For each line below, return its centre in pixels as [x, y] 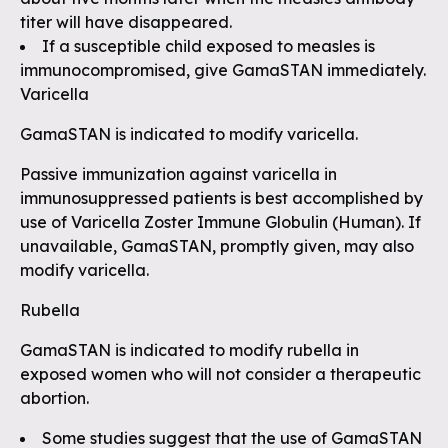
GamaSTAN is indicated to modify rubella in [189, 350]
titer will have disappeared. [126, 22]
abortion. [54, 398]
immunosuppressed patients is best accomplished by [221, 198]
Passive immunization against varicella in [178, 174]
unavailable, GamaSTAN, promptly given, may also [217, 246]
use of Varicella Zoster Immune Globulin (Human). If [220, 222]
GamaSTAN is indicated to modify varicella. [189, 134]
